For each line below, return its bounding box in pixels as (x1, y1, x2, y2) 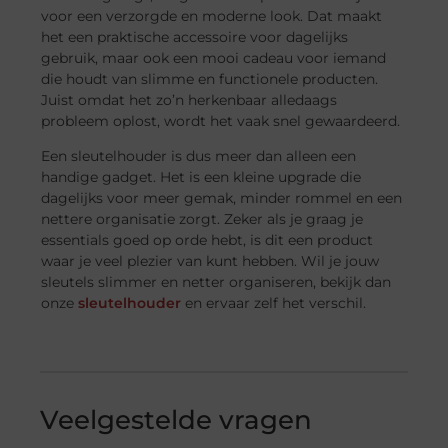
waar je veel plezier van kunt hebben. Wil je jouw (41, 252, 380, 271)
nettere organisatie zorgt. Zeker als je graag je (41, 210, 364, 229)
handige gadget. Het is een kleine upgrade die (41, 168, 362, 187)
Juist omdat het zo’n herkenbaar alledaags (41, 90, 338, 109)
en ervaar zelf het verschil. (185, 294, 367, 313)
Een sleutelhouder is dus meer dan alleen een (41, 147, 357, 166)
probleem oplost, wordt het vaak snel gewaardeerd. (41, 111, 401, 130)
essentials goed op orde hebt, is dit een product (41, 231, 374, 250)
